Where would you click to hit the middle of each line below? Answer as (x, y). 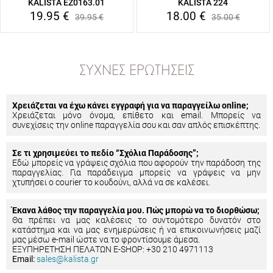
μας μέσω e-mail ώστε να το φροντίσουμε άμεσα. (106, 239)
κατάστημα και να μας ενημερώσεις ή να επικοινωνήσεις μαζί (136, 230)
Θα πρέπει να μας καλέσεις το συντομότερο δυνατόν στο (136, 220)
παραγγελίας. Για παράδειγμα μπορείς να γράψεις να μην (136, 172)
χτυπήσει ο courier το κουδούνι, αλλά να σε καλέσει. (111, 182)
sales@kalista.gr (68, 259)
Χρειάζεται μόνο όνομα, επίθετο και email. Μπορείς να (136, 115)
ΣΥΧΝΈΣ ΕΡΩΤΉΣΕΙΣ (136, 71)
